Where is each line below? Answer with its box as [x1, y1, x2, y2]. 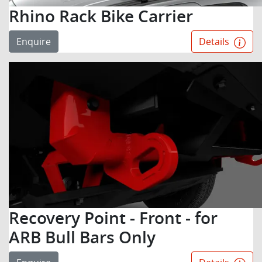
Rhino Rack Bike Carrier [9, 5, 193, 27]
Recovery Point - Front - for [9, 207, 218, 229]
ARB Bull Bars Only [9, 226, 156, 248]
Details [199, 35, 232, 48]
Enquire [16, 35, 51, 48]
